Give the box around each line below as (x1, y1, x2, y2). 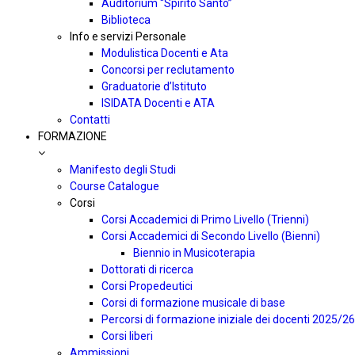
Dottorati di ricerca (101, 263, 193, 276)
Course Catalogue (70, 180, 159, 193)
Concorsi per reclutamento (101, 63, 235, 76)
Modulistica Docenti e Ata (101, 47, 228, 59)
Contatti (70, 113, 110, 126)
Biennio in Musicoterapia (133, 246, 255, 259)
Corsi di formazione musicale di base (101, 296, 285, 309)
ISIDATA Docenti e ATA (101, 97, 215, 109)
